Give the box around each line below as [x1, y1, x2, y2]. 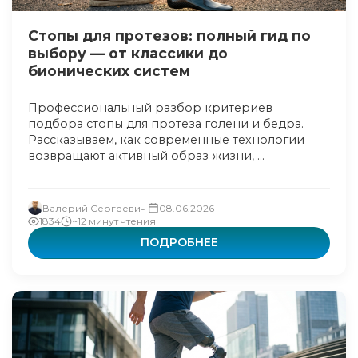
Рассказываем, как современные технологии [28, 133, 304, 147]
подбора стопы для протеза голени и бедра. [28, 117, 304, 131]
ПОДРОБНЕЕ [140, 235, 218, 249]
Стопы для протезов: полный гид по [28, 27, 311, 44]
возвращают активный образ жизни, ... [28, 149, 265, 163]
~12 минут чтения [72, 215, 156, 227]
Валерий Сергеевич [42, 201, 146, 214]
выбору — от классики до [28, 45, 228, 62]
